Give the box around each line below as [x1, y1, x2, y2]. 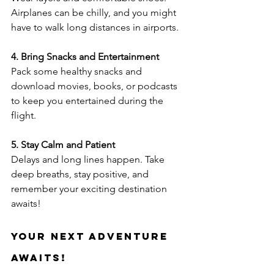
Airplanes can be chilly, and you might [11, 6, 179, 18]
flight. [11, 109, 36, 121]
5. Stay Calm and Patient [11, 138, 115, 150]
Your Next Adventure [11, 229, 172, 242]
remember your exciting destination [11, 182, 169, 194]
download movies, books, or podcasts [11, 80, 180, 92]
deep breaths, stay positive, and [11, 168, 151, 180]
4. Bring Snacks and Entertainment [11, 50, 159, 62]
